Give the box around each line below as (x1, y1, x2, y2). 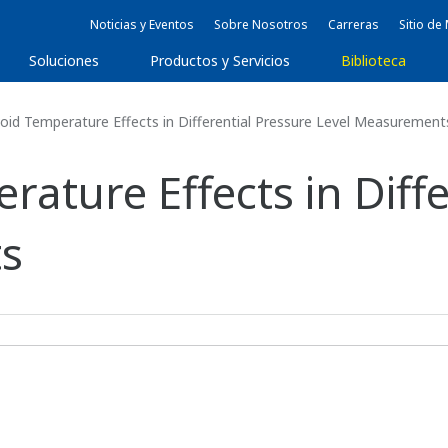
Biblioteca (341, 51, 406, 70)
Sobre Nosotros (214, 16, 308, 33)
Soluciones (29, 51, 100, 70)
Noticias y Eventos (90, 16, 194, 33)
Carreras (328, 16, 379, 33)
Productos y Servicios (150, 51, 291, 70)
